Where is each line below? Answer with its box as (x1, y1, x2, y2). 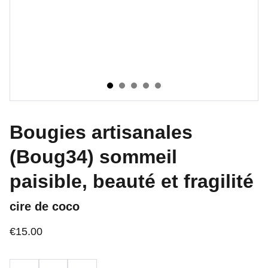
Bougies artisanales (10, 121, 193, 143)
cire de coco (10, 200, 80, 213)
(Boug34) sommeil (10, 146, 177, 167)
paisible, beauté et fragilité (10, 170, 254, 192)
